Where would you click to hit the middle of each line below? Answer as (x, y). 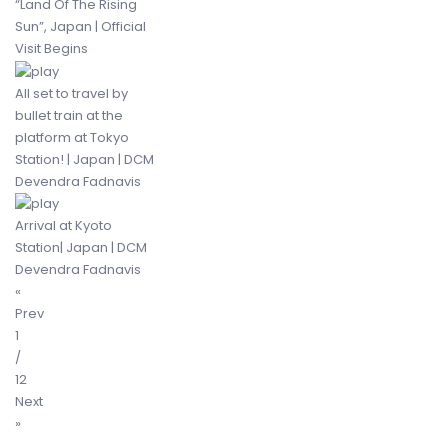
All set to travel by (71, 93)
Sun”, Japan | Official (80, 27)
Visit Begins (51, 49)
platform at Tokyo (72, 137)
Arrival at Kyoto (63, 225)
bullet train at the (69, 115)
